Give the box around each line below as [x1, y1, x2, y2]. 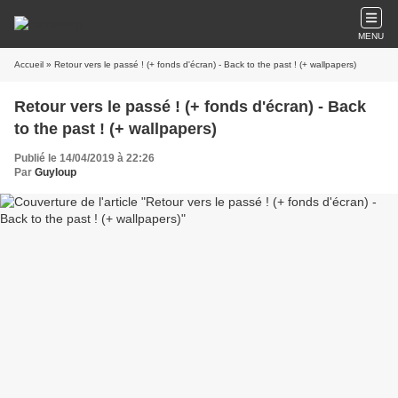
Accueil [14, 60, 44, 69]
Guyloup [35, 166, 76, 179]
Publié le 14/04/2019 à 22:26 [14, 152, 155, 164]
